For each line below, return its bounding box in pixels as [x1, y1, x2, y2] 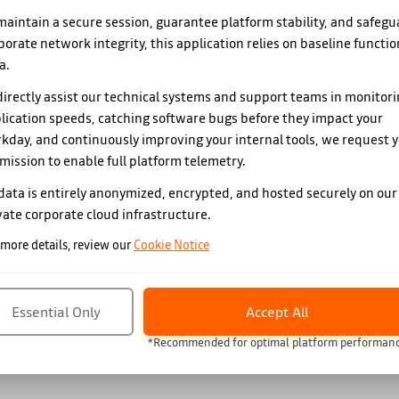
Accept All [246, 301, 308, 322]
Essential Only [12, 301, 101, 322]
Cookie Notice [134, 235, 209, 254]
